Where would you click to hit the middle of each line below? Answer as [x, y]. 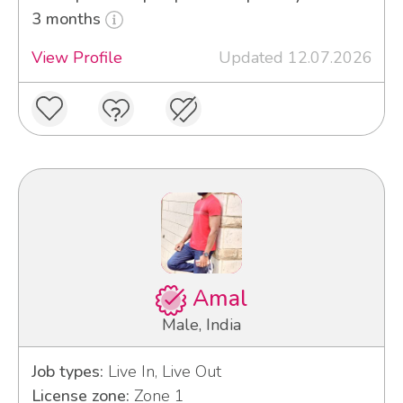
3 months [68, 18]
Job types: [67, 371]
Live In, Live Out [162, 371]
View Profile [76, 57]
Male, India [201, 324]
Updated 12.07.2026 [295, 57]
